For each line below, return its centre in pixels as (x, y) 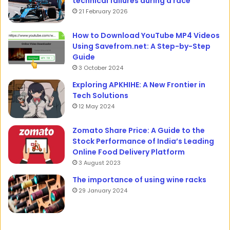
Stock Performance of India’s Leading (143, 141)
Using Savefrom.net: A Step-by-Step (141, 46)
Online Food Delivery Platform (129, 152)
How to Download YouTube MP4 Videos (146, 35)
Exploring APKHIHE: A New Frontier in (139, 84)
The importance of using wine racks (139, 179)
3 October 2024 (101, 68)
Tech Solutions (100, 95)
